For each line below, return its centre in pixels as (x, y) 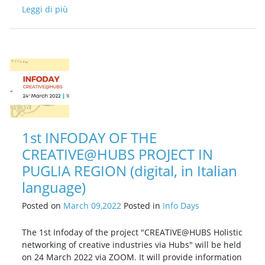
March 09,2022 (92, 206)
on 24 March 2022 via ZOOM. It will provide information (132, 257)
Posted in (142, 206)
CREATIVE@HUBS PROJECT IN (117, 154)
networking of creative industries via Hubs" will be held (132, 245)
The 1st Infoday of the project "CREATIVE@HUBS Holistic (132, 232)
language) (54, 188)
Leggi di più (45, 9)
